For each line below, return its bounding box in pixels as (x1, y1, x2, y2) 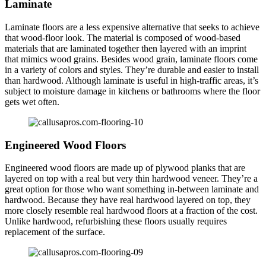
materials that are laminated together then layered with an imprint (5, 43, 246, 53)
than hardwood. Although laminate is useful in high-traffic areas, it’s (5, 75, 258, 85)
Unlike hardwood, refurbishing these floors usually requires (5, 216, 227, 227)
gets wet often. (5, 96, 59, 107)
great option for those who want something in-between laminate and (5, 184, 259, 195)
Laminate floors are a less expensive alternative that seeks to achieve (5, 21, 259, 32)
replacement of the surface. (5, 227, 105, 237)
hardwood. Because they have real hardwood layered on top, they (5, 195, 251, 205)
